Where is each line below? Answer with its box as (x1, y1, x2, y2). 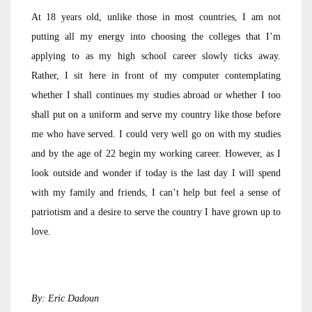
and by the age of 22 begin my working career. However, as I (31, 148, 281, 159)
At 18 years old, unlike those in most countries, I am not (31, 12, 281, 22)
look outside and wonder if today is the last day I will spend (31, 168, 281, 178)
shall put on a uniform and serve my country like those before (31, 109, 281, 120)
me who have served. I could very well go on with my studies (31, 129, 281, 139)
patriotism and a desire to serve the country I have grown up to (31, 207, 281, 217)
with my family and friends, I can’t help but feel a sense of (31, 187, 281, 198)
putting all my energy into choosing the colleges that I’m (31, 31, 281, 42)
